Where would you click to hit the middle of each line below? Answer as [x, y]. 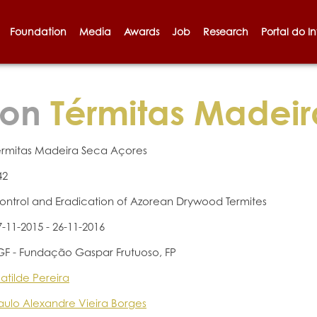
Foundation [38, 31]
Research [225, 31]
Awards [141, 31]
